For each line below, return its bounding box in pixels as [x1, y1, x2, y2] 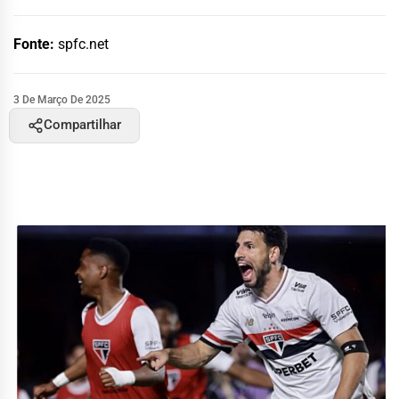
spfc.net [58, 35, 109, 53]
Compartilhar [44, 117, 121, 133]
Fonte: [13, 35, 58, 53]
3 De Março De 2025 [13, 93, 110, 106]
